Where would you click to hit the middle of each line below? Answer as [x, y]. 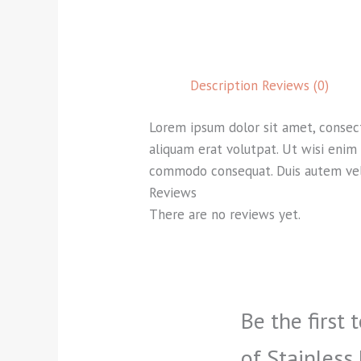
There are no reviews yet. [225, 215]
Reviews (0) [296, 85]
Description [224, 85]
